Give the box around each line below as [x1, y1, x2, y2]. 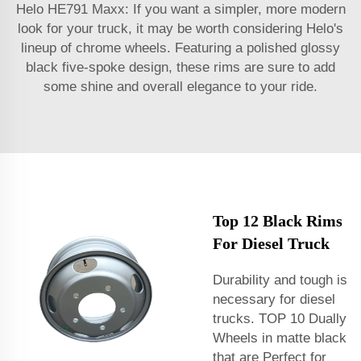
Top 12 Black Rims [213, 211, 342, 230]
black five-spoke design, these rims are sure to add [26, 59, 335, 75]
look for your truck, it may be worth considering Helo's [18, 20, 343, 36]
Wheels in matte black [213, 330, 346, 346]
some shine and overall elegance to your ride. [44, 78, 317, 94]
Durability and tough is [213, 272, 347, 288]
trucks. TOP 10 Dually [213, 310, 346, 326]
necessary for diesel [213, 291, 335, 307]
